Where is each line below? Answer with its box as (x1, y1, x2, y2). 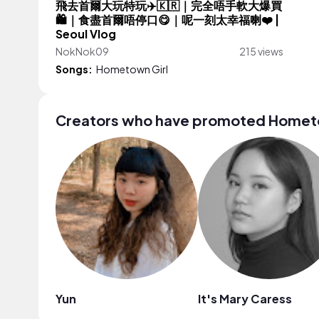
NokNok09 (56, 44, 109, 58)
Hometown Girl (96, 62, 168, 75)
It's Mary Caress (198, 291, 292, 306)
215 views (239, 44, 283, 58)
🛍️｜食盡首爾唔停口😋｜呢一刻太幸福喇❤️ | (56, 12, 279, 27)
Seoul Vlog (56, 26, 116, 41)
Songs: (56, 62, 93, 75)
